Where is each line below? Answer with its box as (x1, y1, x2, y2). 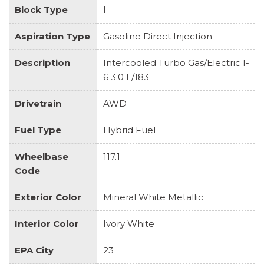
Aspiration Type (15, 30, 90, 42)
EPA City (15, 244, 54, 256)
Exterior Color (15, 191, 81, 203)
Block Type (15, 4, 68, 15)
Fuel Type (15, 124, 61, 136)
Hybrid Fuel (103, 124, 156, 136)
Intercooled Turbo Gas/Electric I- (103, 57, 249, 68)
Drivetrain (15, 97, 61, 109)
